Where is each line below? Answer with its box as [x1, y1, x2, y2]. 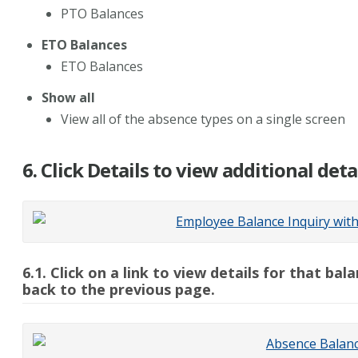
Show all [41, 88, 95, 106]
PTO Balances [60, 4, 144, 22]
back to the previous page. [22, 279, 215, 299]
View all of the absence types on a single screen [60, 109, 345, 128]
